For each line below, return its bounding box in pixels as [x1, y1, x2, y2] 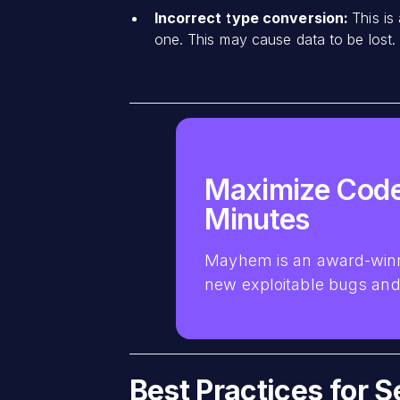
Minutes [204, 201, 310, 237]
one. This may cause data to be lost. [154, 29, 396, 48]
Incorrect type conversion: [154, 8, 353, 27]
